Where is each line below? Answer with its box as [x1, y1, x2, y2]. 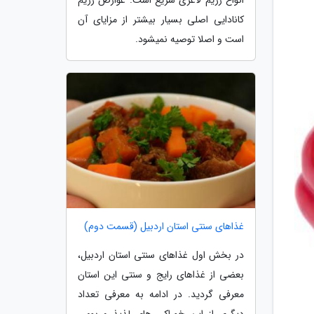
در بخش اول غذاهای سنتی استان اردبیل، [78, 247, 244, 264]
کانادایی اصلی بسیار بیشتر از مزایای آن [78, 11, 244, 27]
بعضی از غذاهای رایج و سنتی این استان [78, 267, 244, 283]
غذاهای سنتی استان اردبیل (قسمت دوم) [84, 219, 244, 235]
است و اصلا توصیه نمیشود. [135, 31, 244, 47]
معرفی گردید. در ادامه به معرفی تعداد [78, 287, 244, 303]
